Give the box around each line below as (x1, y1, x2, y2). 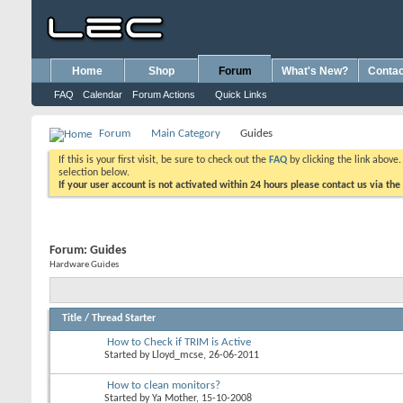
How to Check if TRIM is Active (107, 336, 251, 348)
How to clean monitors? (107, 379, 220, 391)
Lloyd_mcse (152, 349, 203, 361)
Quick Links (215, 89, 267, 100)
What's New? (282, 65, 348, 77)
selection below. (58, 167, 130, 178)
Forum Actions (132, 89, 195, 100)
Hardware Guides (49, 260, 119, 270)
